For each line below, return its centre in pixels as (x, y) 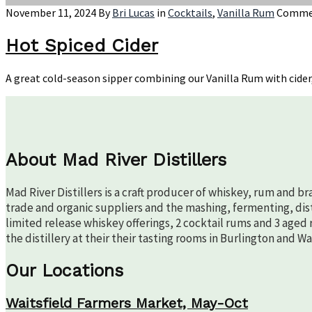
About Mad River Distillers (116, 160)
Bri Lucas (133, 13)
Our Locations (64, 270)
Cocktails (190, 13)
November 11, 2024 (51, 13)
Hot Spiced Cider (82, 45)
